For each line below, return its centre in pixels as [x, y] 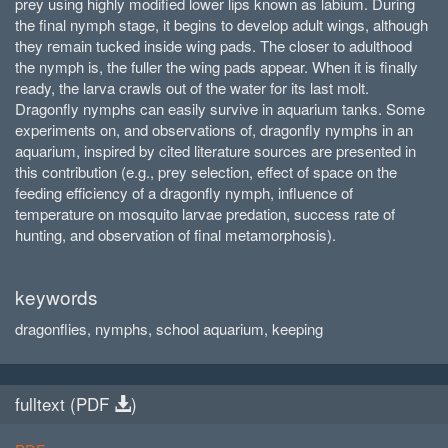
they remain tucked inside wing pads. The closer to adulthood [213, 45]
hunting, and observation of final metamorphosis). [175, 234]
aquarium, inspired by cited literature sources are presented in [215, 150]
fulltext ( [45, 403]
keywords [56, 296]
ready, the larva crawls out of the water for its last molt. [192, 87]
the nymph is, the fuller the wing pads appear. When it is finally [216, 66]
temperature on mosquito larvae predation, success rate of [205, 213]
